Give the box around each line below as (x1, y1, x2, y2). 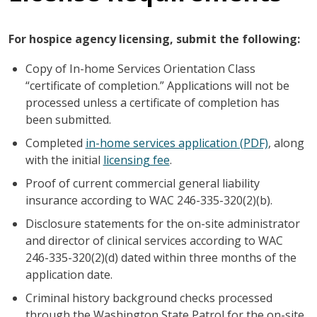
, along (267, 134, 304, 151)
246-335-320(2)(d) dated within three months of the (25, 249, 296, 265)
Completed (25, 134, 86, 151)
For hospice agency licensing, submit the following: (8, 30, 300, 47)
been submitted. (25, 111, 111, 127)
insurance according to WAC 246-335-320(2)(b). (25, 192, 272, 208)
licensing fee (103, 151, 170, 168)
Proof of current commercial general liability (25, 175, 260, 191)
